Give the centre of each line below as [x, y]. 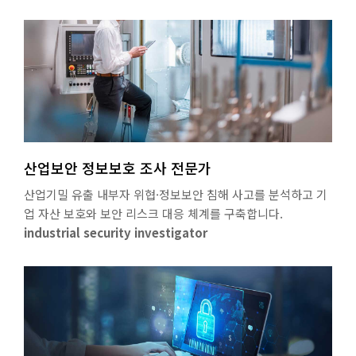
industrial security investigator [116, 233]
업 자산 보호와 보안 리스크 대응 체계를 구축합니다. [153, 214]
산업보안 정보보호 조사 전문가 [118, 168]
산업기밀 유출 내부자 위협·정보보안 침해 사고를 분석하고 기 [176, 195]
